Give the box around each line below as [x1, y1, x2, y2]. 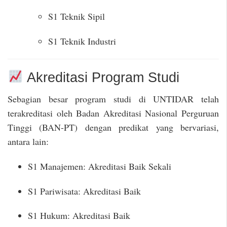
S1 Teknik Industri [48, 35, 116, 48]
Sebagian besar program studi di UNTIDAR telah [8, 93, 219, 105]
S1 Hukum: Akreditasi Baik [28, 209, 130, 222]
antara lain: [8, 135, 49, 148]
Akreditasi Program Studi [23, 69, 179, 85]
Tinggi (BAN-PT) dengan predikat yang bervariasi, [8, 121, 219, 134]
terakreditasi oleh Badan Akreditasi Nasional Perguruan [8, 107, 219, 120]
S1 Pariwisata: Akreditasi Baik [28, 184, 141, 197]
